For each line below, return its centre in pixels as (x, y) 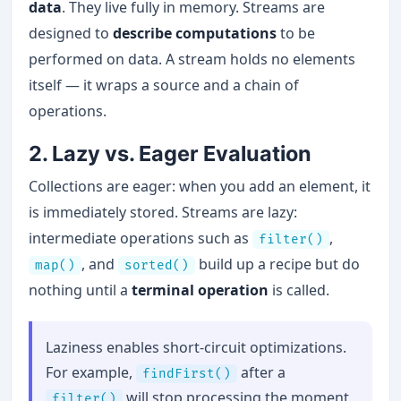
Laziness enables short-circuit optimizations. (196, 347)
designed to (71, 33)
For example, (91, 372)
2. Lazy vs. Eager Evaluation (171, 153)
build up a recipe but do (278, 264)
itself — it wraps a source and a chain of (164, 85)
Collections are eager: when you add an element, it (200, 186)
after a (262, 372)
